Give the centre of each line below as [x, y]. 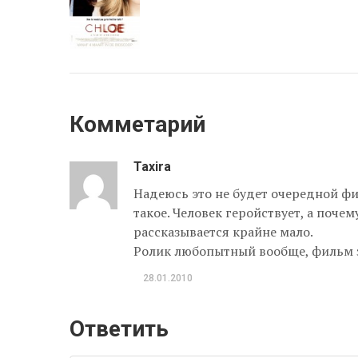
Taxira [152, 167]
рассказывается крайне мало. [223, 232]
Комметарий [137, 125]
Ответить [119, 329]
